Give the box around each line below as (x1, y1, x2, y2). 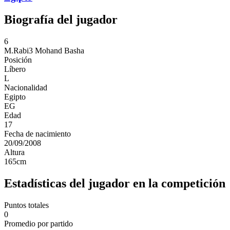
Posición (4, 55, 32, 65)
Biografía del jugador (4, 13, 118, 27)
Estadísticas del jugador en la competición (4, 177, 225, 190)
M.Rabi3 (4, 46, 33, 55)
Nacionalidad (4, 83, 47, 92)
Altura (4, 148, 25, 157)
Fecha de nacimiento (4, 129, 71, 139)
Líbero (4, 65, 26, 74)
